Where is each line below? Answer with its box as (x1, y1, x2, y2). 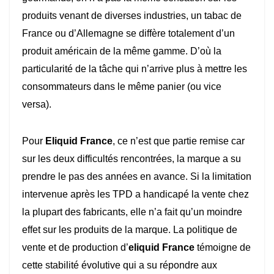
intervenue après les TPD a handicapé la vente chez (22, 189, 249, 200)
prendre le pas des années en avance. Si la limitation (22, 171, 251, 182)
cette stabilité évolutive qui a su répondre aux (22, 260, 217, 271)
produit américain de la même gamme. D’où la (22, 46, 221, 57)
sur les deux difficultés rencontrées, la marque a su (22, 154, 241, 165)
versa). (22, 99, 51, 110)
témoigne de (194, 242, 251, 253)
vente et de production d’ (22, 242, 128, 253)
